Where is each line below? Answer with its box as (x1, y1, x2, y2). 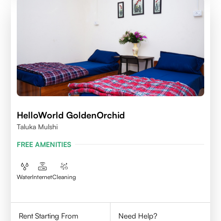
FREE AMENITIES (17, 140, 72, 148)
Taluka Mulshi (17, 122, 58, 131)
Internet (32, 173, 53, 181)
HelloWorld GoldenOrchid (17, 109, 125, 120)
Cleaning (52, 173, 76, 181)
